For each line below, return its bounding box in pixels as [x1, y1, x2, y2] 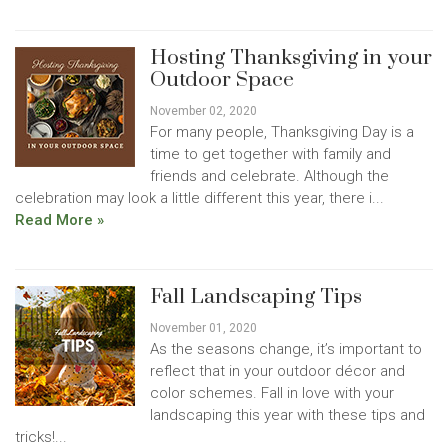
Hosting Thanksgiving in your [150, 45, 432, 71]
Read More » [15, 211, 104, 229]
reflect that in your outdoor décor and [150, 362, 405, 380]
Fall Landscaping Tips [150, 284, 362, 310]
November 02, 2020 [150, 104, 257, 118]
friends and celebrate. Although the [150, 167, 389, 185]
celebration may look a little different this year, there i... [15, 189, 384, 207]
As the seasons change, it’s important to [150, 340, 422, 358]
